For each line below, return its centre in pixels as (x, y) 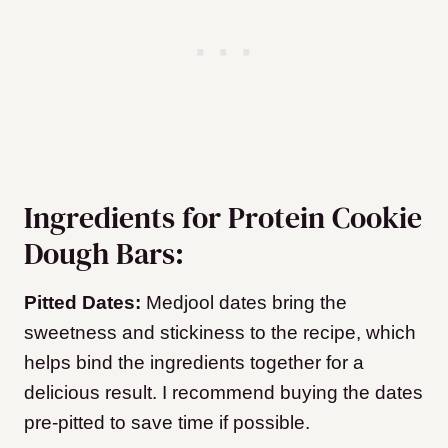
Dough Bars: (104, 253)
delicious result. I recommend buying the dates (223, 392)
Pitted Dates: (85, 302)
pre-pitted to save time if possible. (167, 422)
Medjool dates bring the (246, 302)
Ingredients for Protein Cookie (223, 217)
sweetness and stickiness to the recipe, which (220, 332)
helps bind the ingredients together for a (194, 362)
